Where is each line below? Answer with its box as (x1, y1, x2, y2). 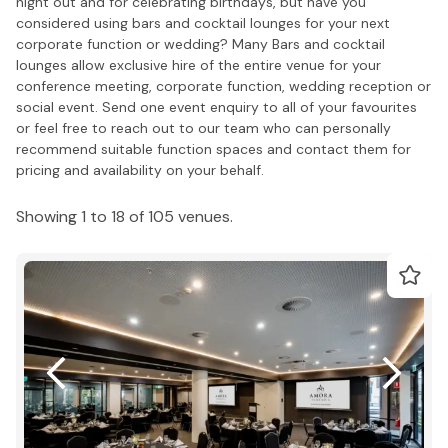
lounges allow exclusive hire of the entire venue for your (16, 55, 381, 74)
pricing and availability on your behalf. (16, 160, 264, 179)
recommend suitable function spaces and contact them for (16, 139, 411, 158)
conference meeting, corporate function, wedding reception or (16, 76, 431, 95)
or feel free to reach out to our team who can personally (16, 118, 391, 137)
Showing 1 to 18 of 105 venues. (16, 205, 233, 227)
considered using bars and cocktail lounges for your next (16, 13, 390, 32)
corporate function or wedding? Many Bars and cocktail (16, 34, 385, 53)
